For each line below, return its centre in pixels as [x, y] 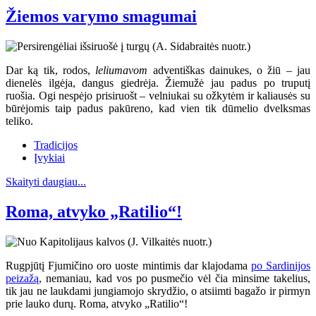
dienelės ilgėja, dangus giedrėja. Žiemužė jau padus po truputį [158, 83]
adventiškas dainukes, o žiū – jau [229, 71]
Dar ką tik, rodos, [51, 71]
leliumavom [122, 71]
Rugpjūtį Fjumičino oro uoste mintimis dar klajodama [128, 265]
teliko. [19, 121]
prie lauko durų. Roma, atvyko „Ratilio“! [97, 303]
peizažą [22, 278]
